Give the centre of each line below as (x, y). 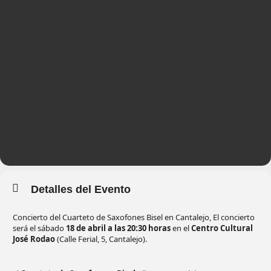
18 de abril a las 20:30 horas (118, 228)
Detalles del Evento (81, 190)
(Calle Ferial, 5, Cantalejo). (101, 239)
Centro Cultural (222, 228)
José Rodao (34, 239)
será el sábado (39, 228)
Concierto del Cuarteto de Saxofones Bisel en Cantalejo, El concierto (134, 217)
